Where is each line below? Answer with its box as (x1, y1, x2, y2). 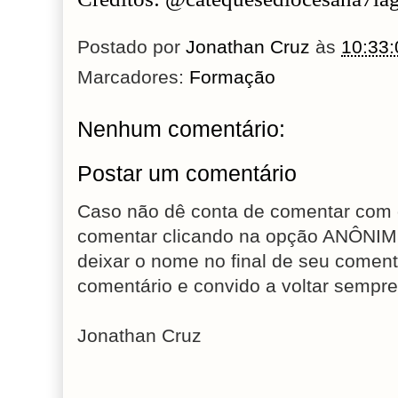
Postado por (77, 36, 186, 58)
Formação (189, 67, 275, 88)
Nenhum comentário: (77, 116, 285, 142)
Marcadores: (77, 67, 189, 88)
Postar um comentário (77, 161, 297, 187)
